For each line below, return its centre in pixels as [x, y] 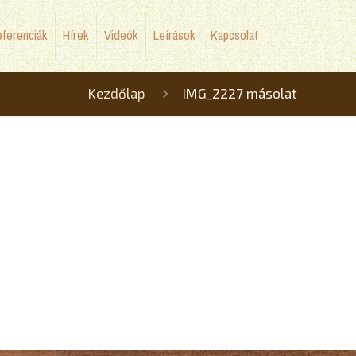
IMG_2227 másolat [240, 93]
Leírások [174, 35]
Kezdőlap [116, 93]
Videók [121, 35]
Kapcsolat [234, 35]
